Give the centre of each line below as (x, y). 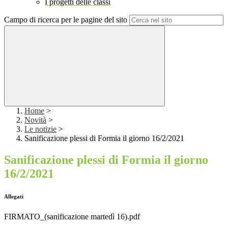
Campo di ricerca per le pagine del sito (66, 20)
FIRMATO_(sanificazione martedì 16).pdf (72, 217)
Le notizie (40, 129)
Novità (35, 120)
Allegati (14, 197)
